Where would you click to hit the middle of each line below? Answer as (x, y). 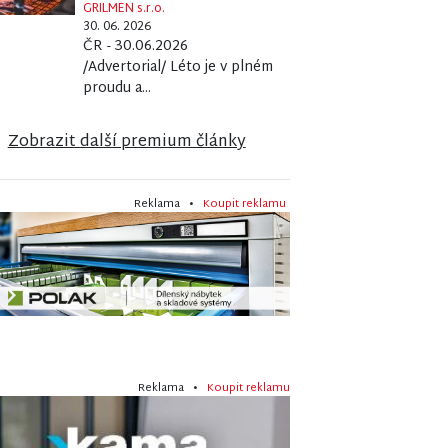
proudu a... (117, 88)
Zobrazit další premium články (126, 142)
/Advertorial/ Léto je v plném (178, 67)
